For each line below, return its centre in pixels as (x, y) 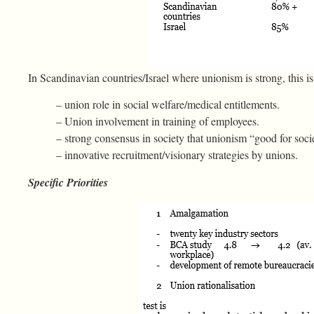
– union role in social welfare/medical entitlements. (168, 104)
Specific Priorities (68, 182)
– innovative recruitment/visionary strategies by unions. (177, 155)
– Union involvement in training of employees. (158, 121)
